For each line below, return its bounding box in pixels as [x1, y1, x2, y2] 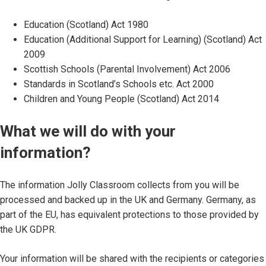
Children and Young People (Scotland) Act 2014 [24, 93, 221, 104]
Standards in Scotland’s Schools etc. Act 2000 [24, 78, 214, 90]
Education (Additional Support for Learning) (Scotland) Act [24, 34, 262, 45]
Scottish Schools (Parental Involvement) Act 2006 [24, 64, 230, 75]
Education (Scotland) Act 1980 [24, 19, 151, 30]
